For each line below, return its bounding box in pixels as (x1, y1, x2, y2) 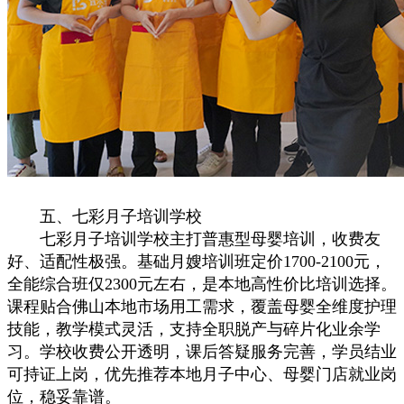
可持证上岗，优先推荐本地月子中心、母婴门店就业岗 (7, 365, 397, 383)
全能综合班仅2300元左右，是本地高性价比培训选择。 (7, 275, 397, 293)
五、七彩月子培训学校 (7, 207, 202, 225)
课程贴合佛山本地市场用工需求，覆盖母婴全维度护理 (7, 298, 397, 316)
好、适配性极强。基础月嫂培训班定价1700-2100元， (7, 252, 386, 271)
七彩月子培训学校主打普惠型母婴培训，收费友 (7, 230, 381, 248)
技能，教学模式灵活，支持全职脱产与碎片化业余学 (7, 320, 381, 338)
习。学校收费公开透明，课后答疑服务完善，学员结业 (7, 343, 397, 361)
